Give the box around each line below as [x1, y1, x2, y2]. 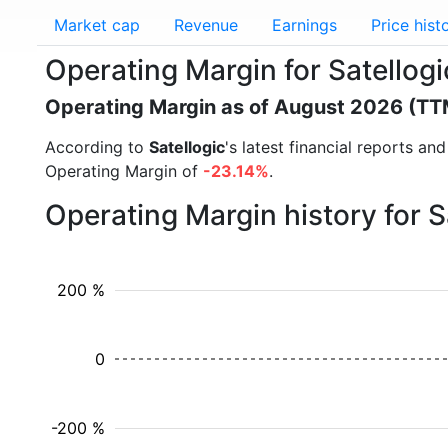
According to [45, 137, 149, 157]
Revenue [174, 15, 238, 35]
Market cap [54, 15, 140, 35]
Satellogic [149, 137, 225, 157]
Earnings [272, 15, 337, 35]
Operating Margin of [45, 161, 203, 181]
